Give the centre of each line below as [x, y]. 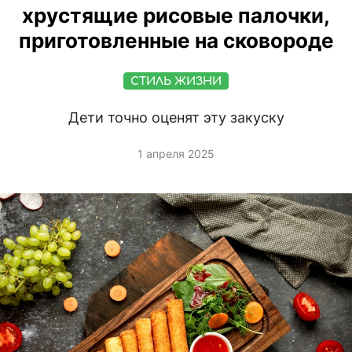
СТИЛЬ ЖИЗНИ [176, 82]
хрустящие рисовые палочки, [176, 16]
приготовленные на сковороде [176, 41]
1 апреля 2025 [176, 154]
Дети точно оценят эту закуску [176, 118]
